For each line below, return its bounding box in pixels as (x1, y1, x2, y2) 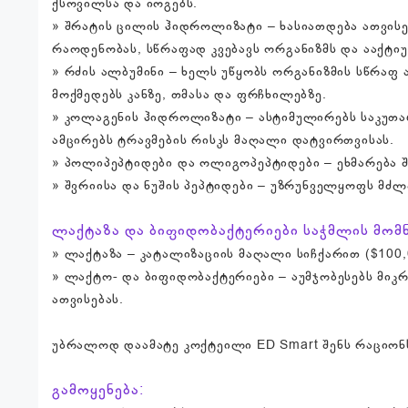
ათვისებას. (52, 290, 125, 308)
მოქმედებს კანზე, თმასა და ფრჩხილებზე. (52, 85, 327, 103)
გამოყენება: (52, 379, 144, 400)
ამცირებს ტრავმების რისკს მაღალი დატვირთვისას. (52, 130, 394, 148)
